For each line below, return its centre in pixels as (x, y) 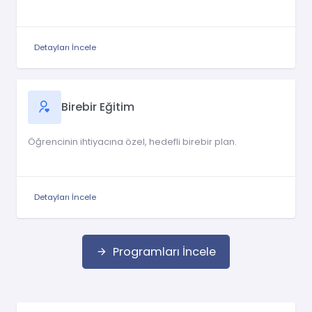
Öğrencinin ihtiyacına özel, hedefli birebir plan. (132, 141)
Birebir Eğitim (98, 107)
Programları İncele (164, 251)
